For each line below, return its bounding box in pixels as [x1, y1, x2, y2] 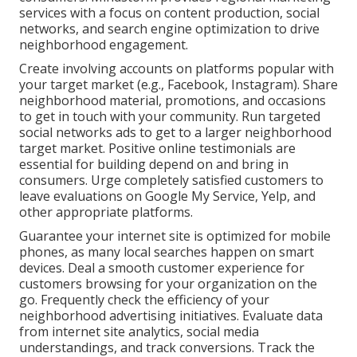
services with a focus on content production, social [19, 4, 320, 22]
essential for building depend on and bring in [19, 155, 288, 174]
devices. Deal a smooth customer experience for [19, 259, 304, 277]
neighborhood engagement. [19, 36, 188, 54]
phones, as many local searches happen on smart [19, 243, 314, 261]
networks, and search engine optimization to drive [19, 20, 320, 38]
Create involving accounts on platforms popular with [19, 60, 334, 78]
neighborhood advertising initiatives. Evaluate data [19, 307, 323, 325]
